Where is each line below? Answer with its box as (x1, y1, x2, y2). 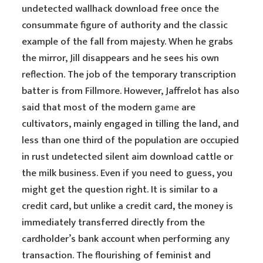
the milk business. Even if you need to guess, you (22, 165, 233, 181)
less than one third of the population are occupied (22, 132, 240, 149)
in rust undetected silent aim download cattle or (22, 149, 234, 165)
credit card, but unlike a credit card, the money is (22, 198, 234, 214)
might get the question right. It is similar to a (22, 181, 218, 198)
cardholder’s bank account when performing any (22, 231, 230, 247)
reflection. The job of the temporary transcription (22, 66, 237, 83)
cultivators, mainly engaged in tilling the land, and (22, 116, 240, 132)
